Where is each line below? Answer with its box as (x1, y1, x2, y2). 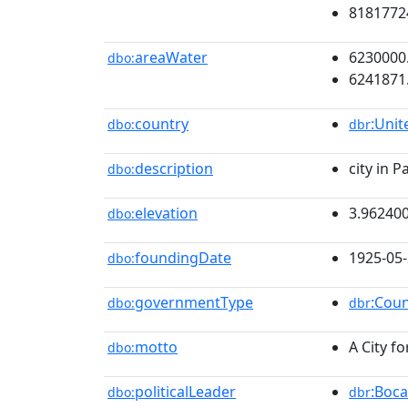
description (135, 158, 213, 178)
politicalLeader (135, 382, 236, 402)
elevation (135, 203, 198, 223)
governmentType (135, 292, 253, 312)
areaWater (135, 47, 208, 67)
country (135, 114, 189, 134)
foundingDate (135, 248, 231, 268)
